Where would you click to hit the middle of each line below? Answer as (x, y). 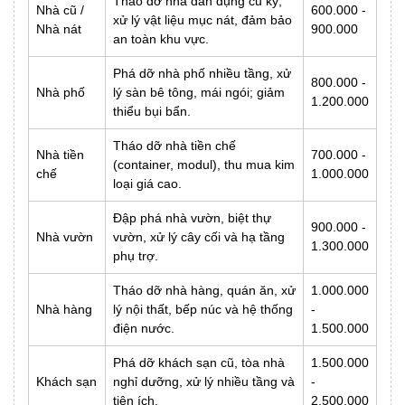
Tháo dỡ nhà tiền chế (174, 145)
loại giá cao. (147, 183)
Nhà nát (59, 28)
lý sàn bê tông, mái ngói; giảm (199, 92)
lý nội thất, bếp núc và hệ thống (203, 309)
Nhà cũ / (60, 9)
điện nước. (144, 328)
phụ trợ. (136, 255)
